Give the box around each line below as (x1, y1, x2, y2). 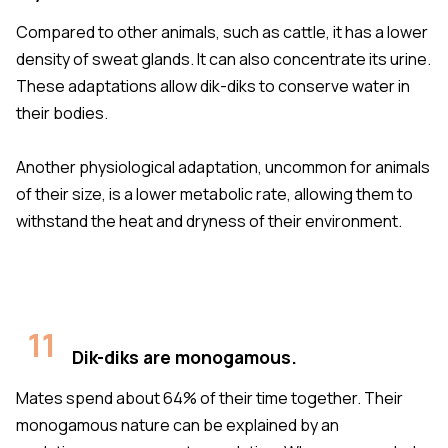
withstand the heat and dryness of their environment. (16, 209, 402, 232)
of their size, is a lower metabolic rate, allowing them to (16, 182, 413, 205)
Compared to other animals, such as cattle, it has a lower (16, 20, 428, 43)
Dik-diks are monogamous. (72, 344, 297, 369)
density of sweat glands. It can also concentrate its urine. (16, 47, 431, 70)
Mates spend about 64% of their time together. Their (16, 386, 403, 409)
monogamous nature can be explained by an (16, 413, 339, 436)
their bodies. (16, 101, 108, 124)
